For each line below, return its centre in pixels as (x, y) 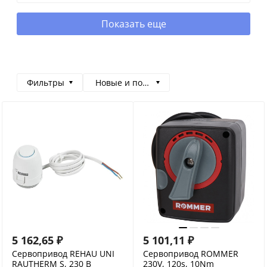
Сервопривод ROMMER (191, 254)
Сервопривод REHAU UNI (63, 254)
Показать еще (133, 24)
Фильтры (46, 83)
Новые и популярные (140, 83)
